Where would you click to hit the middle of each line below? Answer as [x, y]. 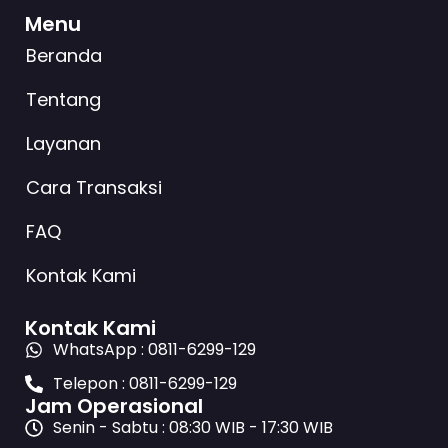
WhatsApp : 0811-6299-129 [154, 350]
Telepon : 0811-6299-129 [144, 384]
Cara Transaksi [94, 188]
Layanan [63, 144]
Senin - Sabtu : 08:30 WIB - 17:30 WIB [192, 428]
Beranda [64, 56]
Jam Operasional [114, 406]
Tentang [63, 100]
